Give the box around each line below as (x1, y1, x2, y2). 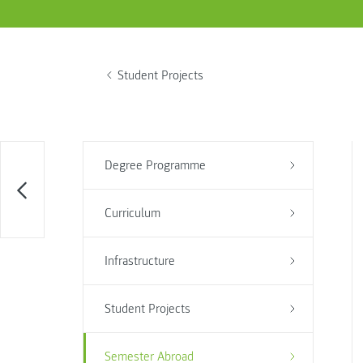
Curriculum (104, 205, 160, 221)
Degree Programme (104, 157, 206, 173)
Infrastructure (104, 253, 175, 269)
